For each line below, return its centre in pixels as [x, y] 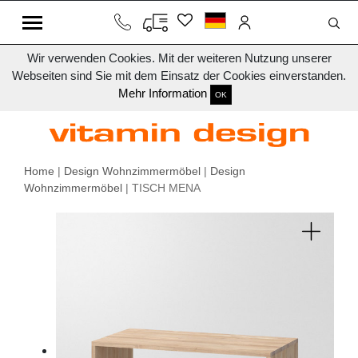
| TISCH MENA [161, 188]
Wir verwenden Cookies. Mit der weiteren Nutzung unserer [179, 58]
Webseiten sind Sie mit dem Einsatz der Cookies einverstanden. [179, 76]
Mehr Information [163, 93]
